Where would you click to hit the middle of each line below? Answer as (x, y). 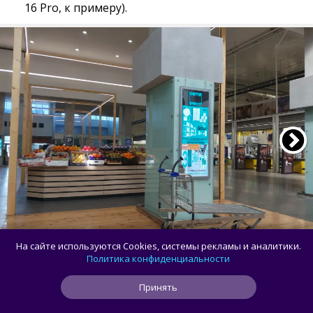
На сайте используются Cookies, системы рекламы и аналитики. (158, 246)
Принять (158, 287)
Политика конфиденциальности (158, 259)
